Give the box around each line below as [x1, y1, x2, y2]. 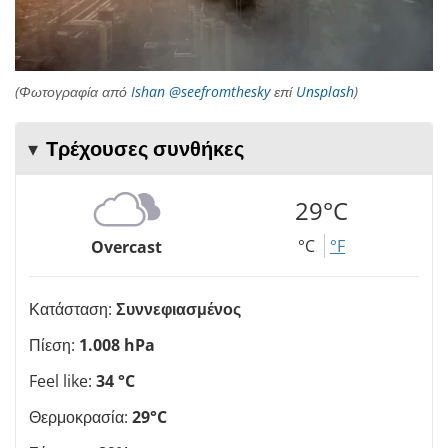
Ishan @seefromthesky [131, 81, 270, 101]
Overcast [91, 235, 162, 258]
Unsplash [296, 81, 354, 101]
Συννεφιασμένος [116, 297, 241, 320]
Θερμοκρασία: [29, 405, 132, 428]
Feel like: [29, 369, 96, 392]
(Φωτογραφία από [15, 81, 131, 101]
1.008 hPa [79, 333, 155, 356]
